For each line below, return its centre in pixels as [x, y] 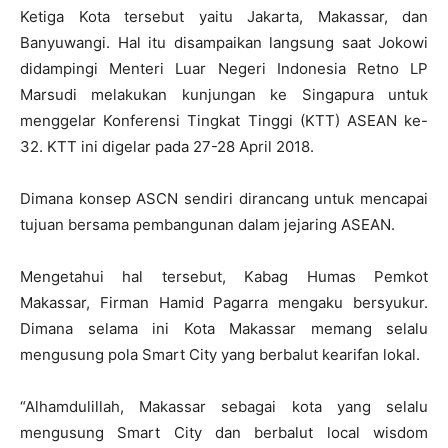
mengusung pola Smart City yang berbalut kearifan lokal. [220, 354]
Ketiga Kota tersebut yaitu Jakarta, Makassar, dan [224, 16]
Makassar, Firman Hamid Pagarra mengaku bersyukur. [224, 302]
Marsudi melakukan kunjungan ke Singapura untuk [224, 94]
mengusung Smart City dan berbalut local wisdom [224, 432]
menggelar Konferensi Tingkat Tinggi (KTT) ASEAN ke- [224, 120]
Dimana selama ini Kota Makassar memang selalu [224, 328]
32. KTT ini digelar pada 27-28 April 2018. [167, 146]
